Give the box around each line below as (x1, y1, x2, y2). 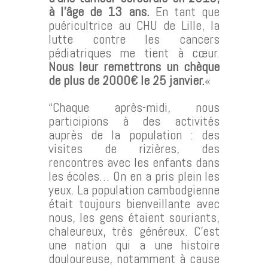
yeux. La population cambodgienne (48, 181, 220, 198)
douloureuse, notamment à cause (48, 249, 220, 267)
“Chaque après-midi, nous (48, 98, 220, 115)
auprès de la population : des (48, 126, 220, 143)
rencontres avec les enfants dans (48, 153, 220, 170)
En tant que (149, 2, 220, 20)
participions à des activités (48, 112, 220, 129)
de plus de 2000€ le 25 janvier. (48, 71, 205, 89)
